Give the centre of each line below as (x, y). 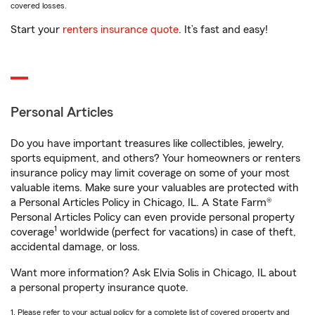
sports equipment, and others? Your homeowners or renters (155, 158)
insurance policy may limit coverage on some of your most (150, 173)
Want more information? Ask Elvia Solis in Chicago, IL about (154, 273)
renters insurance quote (121, 30)
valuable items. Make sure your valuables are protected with (155, 188)
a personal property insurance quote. (99, 288)
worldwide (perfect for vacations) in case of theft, (176, 232)
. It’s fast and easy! (223, 30)
